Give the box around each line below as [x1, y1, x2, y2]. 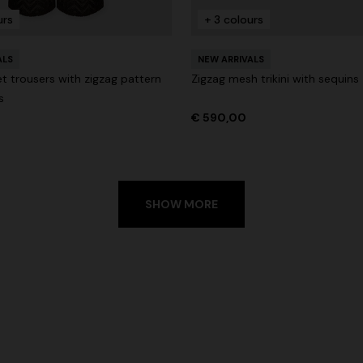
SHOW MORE [145, 197, 218, 212]
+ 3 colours [204, 12, 263, 28]
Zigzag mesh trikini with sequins [191, 71, 359, 87]
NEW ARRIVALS [198, 53, 264, 66]
